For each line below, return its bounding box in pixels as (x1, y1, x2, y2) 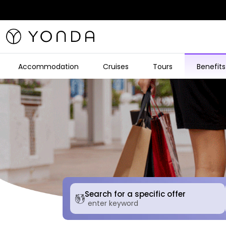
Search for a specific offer (85, 188, 186, 199)
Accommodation (18, 62, 79, 72)
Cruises (103, 62, 129, 72)
